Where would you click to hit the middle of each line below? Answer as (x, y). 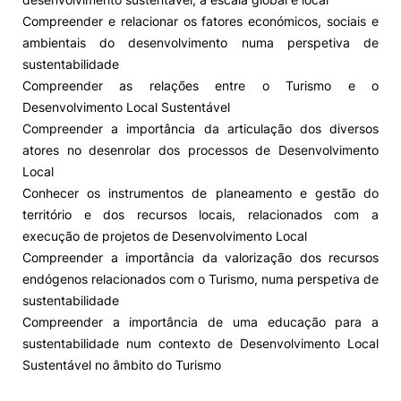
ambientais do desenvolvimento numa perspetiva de (200, 43)
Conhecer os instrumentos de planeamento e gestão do (200, 193)
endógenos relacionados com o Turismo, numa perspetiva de (200, 279)
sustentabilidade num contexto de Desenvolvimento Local (200, 343)
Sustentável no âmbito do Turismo (122, 365)
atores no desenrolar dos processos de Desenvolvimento (200, 150)
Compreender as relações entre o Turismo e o (200, 85)
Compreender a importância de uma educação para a (200, 322)
